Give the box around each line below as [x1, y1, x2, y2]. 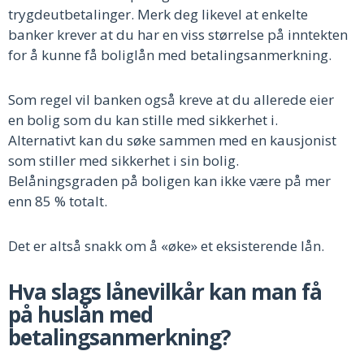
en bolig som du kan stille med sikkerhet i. [8, 110, 278, 129]
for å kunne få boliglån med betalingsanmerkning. [8, 45, 335, 64]
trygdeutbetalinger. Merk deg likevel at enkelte [8, 4, 308, 24]
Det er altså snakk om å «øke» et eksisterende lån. [8, 236, 324, 255]
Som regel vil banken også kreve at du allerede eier [8, 89, 334, 109]
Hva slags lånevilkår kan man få [8, 276, 322, 306]
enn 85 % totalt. [8, 191, 107, 210]
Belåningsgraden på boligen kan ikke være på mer [8, 171, 331, 190]
